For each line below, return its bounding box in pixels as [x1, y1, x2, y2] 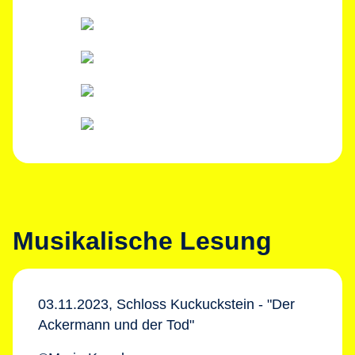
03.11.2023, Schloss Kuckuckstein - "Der [38, 296, 295, 312]
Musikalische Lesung [13, 227, 272, 255]
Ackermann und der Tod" [38, 317, 194, 333]
